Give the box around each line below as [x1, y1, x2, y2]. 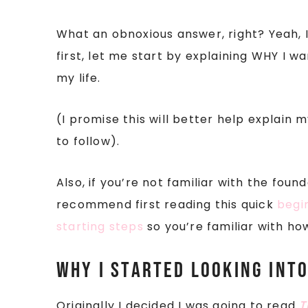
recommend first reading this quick [56, 197, 278, 212]
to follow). [56, 133, 120, 149]
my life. [56, 70, 101, 86]
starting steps [56, 219, 144, 234]
